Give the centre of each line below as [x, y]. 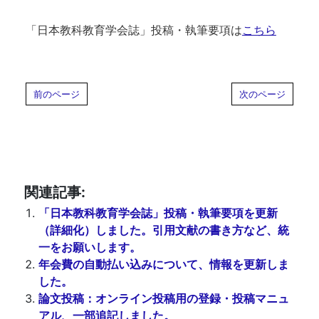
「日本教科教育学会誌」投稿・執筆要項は [134, 30]
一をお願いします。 [89, 247]
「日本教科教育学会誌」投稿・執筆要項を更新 [158, 213]
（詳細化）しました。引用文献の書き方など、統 [163, 230]
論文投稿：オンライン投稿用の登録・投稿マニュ [163, 298]
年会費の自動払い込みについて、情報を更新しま [163, 264]
